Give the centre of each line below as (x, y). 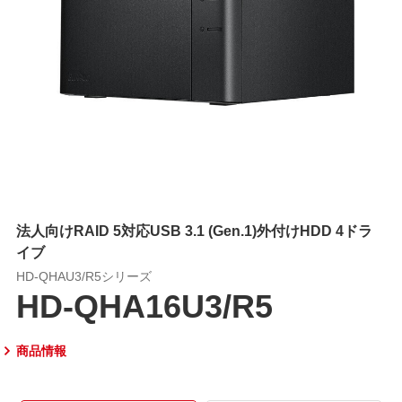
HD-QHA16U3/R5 (144, 304)
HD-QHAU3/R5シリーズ (83, 275)
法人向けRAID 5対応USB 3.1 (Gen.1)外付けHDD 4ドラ (194, 229)
